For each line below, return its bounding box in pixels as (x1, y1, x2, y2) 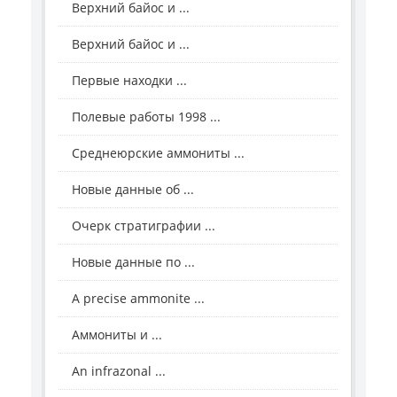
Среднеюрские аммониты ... (72, 144, 245, 162)
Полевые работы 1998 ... (72, 108, 221, 126)
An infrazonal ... (72, 362, 166, 380)
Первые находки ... (72, 72, 187, 90)
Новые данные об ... (72, 181, 194, 198)
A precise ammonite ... (72, 290, 205, 307)
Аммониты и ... (72, 326, 162, 344)
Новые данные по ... (72, 253, 195, 271)
